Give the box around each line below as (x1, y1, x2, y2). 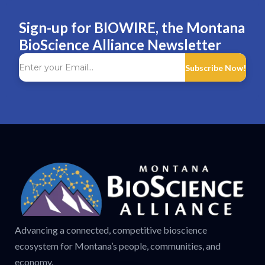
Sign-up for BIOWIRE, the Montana (19, 19, 245, 37)
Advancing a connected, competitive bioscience (15, 224, 207, 235)
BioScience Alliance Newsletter (19, 36, 221, 54)
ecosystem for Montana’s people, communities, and (15, 240, 221, 251)
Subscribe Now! (185, 62, 246, 73)
